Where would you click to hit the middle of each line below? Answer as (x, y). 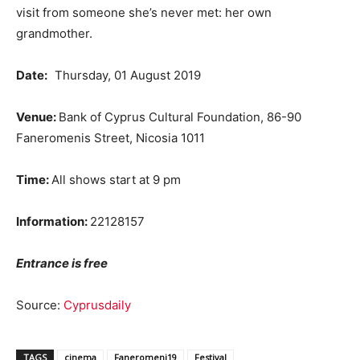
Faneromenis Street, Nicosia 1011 (110, 137)
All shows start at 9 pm (116, 179)
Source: (40, 305)
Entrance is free (62, 263)
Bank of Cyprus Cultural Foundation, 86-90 (180, 117)
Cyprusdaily (97, 305)
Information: (53, 221)
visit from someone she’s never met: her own (144, 12)
